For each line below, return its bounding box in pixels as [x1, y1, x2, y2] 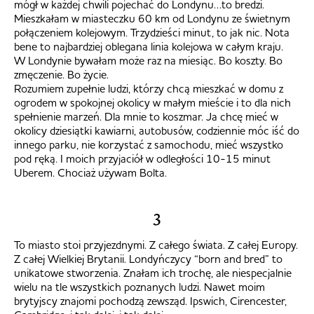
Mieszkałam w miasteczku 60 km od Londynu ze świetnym [14, 11, 290, 26]
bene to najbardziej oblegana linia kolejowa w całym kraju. [14, 39, 283, 54]
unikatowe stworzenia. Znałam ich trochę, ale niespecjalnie [14, 266, 292, 280]
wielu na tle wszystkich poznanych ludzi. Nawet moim [14, 280, 265, 294]
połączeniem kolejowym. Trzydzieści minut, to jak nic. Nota [14, 25, 289, 40]
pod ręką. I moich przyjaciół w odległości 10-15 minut [14, 151, 271, 166]
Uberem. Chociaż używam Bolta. [14, 165, 167, 180]
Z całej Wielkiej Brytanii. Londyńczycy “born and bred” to [14, 252, 282, 266]
